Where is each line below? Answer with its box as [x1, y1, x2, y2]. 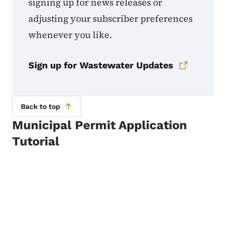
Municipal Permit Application [12, 118, 187, 132]
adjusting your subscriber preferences [28, 12, 193, 25]
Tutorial [12, 134, 59, 148]
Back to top [21, 102, 60, 110]
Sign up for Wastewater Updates [28, 59, 173, 70]
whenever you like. [28, 28, 112, 41]
